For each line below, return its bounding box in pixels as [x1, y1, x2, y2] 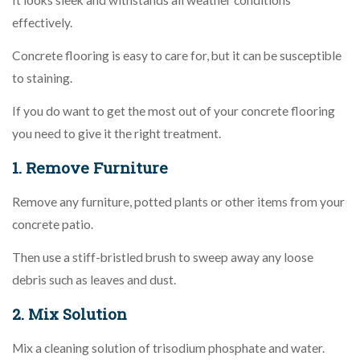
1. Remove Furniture [12, 157, 168, 178]
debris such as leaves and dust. [12, 272, 176, 287]
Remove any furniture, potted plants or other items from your [12, 194, 345, 209]
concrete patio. [12, 216, 93, 231]
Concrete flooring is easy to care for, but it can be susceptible [12, 47, 342, 63]
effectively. [12, 14, 72, 30]
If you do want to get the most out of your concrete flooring [12, 103, 335, 118]
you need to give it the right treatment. [12, 125, 221, 141]
